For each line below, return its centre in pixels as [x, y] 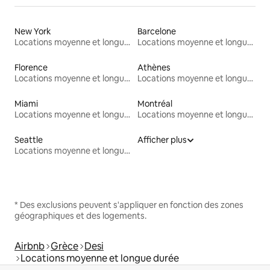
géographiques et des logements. [80, 215]
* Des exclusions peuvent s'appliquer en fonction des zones [129, 205]
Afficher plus [162, 140]
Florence [31, 67]
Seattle [29, 140]
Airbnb [30, 246]
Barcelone [157, 31]
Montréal [155, 103]
